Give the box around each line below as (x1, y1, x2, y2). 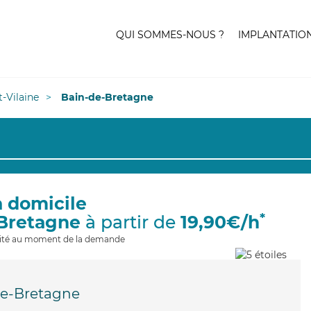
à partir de (81, 212, 180, 233)
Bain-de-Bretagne (61, 91, 153, 103)
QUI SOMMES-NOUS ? (116, 28, 224, 41)
